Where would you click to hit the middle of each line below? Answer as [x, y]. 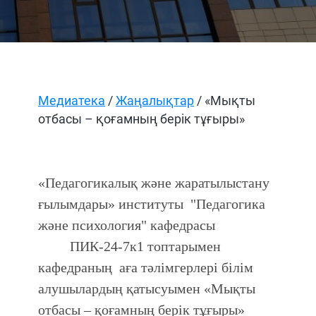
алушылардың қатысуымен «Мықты [147, 288]
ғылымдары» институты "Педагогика [152, 204]
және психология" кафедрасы [127, 225]
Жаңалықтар [155, 101]
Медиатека [72, 101]
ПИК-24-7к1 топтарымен [129, 246]
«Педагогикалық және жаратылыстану [154, 183]
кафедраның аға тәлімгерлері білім [146, 267]
